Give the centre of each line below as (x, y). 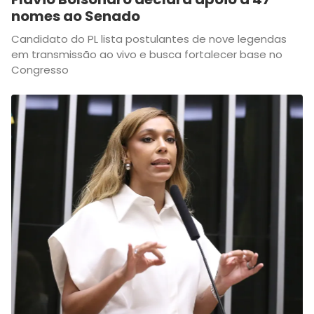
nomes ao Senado (76, 16)
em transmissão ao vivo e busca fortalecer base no (147, 55)
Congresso (40, 70)
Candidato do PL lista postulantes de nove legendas (149, 39)
